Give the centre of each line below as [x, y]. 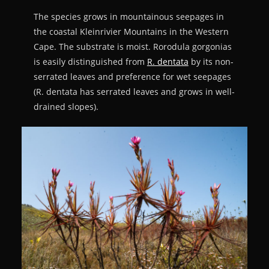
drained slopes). [66, 107]
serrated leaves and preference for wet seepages [132, 77]
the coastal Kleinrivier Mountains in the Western [131, 32]
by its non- [211, 62]
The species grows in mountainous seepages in [128, 17]
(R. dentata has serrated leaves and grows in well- [134, 92]
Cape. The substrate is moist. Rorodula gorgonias [132, 47]
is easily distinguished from [90, 62]
